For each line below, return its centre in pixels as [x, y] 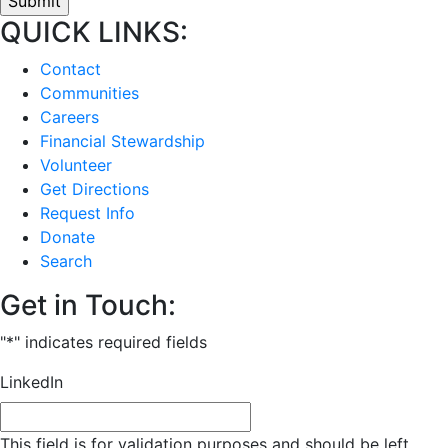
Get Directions [94, 188]
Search [66, 260]
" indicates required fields [110, 341]
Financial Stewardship [122, 140]
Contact [70, 68]
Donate [67, 236]
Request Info [87, 212]
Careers [69, 116]
